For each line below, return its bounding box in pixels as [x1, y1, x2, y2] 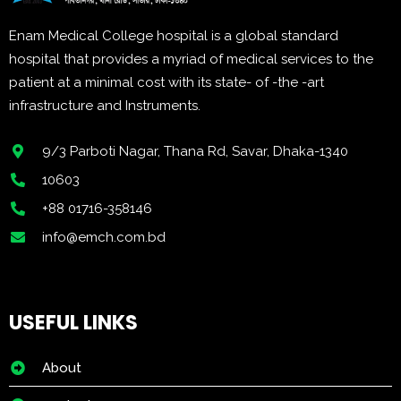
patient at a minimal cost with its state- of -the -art [9, 74, 324, 90]
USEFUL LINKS [9, 309, 138, 337]
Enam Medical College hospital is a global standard [9, 28, 338, 44]
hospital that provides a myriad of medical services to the [9, 51, 373, 67]
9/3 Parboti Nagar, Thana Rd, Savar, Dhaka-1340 [42, 143, 348, 159]
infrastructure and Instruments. [9, 98, 200, 114]
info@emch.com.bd [42, 229, 166, 245]
